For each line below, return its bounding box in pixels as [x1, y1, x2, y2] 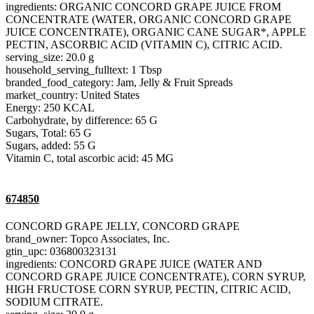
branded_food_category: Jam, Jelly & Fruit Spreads [6, 76, 233, 89]
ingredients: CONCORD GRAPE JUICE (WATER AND [6, 257, 262, 270]
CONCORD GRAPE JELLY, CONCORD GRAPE [6, 219, 240, 232]
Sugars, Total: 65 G [6, 127, 92, 139]
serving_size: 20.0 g [6, 51, 94, 64]
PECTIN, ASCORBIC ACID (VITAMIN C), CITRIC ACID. [6, 39, 282, 51]
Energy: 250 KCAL [6, 102, 95, 114]
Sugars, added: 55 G [6, 139, 96, 152]
